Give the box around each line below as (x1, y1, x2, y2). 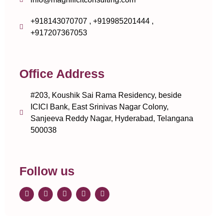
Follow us (19, 164, 75, 178)
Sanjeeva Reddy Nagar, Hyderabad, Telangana (30, 114, 193, 123)
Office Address (19, 66, 105, 80)
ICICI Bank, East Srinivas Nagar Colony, (30, 102, 169, 111)
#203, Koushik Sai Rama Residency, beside (30, 91, 182, 99)
